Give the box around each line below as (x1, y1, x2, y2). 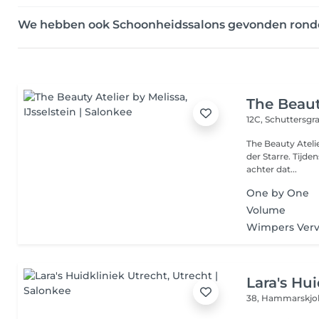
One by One (246, 187, 310, 199)
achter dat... (246, 164, 298, 174)
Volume (246, 204, 286, 216)
